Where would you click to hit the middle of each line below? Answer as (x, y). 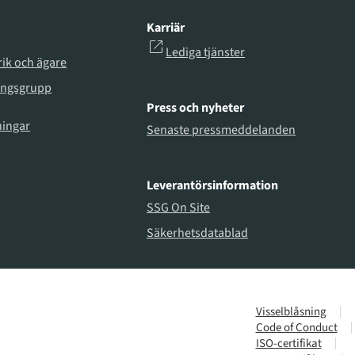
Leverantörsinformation (213, 186)
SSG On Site (179, 207)
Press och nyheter (196, 108)
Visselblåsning (291, 311)
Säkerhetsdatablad (198, 233)
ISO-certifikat (288, 343)
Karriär (166, 28)
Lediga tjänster (206, 52)
